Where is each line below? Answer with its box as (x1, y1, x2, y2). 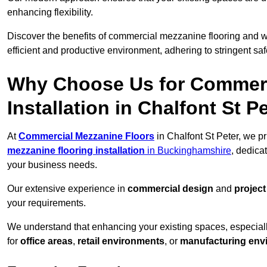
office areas (20, 236, 73, 247)
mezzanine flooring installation (7, 145, 145, 156)
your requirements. (7, 198, 86, 209)
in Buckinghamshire (145, 145, 231, 156)
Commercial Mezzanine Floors (18, 131, 154, 142)
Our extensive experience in (7, 184, 128, 194)
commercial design (128, 184, 213, 194)
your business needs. (7, 160, 97, 170)
